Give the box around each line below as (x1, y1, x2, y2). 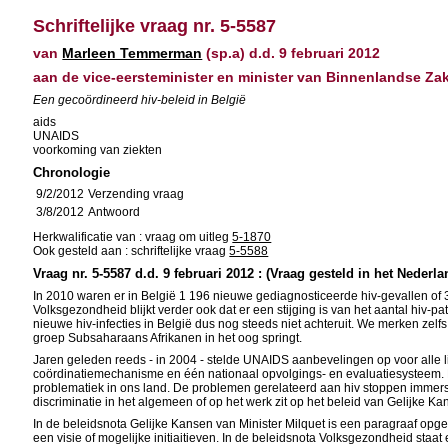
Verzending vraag (88, 187, 185, 201)
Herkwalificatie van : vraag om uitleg (33, 230, 233, 244)
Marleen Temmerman (62, 45, 203, 61)
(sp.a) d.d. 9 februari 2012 (202, 45, 381, 61)
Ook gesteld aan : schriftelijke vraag (33, 244, 230, 258)
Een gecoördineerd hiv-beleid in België (33, 93, 247, 107)
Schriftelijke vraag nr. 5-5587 (33, 16, 277, 36)
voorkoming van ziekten (33, 143, 163, 157)
